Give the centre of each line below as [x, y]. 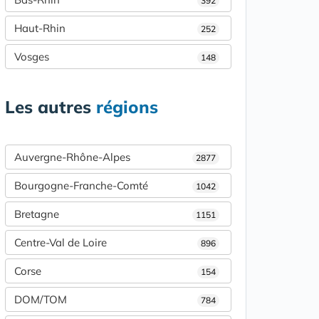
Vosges [32, 57]
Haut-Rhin [40, 28]
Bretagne [37, 214]
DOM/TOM [41, 300]
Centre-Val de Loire [61, 243]
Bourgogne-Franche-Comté [81, 186]
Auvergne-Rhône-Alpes [72, 157]
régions [127, 107]
